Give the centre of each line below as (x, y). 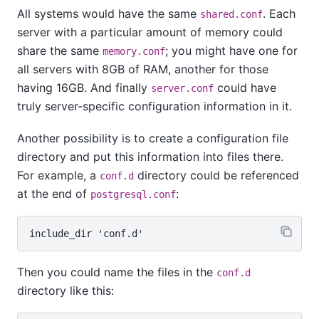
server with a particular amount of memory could (150, 32)
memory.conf (134, 52)
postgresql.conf (133, 194)
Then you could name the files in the (117, 272)
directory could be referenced (216, 175)
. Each (279, 14)
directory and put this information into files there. (150, 156)
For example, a (58, 175)
